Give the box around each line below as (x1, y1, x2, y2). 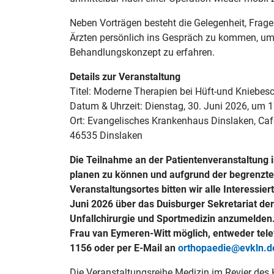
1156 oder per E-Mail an (70, 242, 178, 254)
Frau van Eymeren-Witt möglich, (70, 228, 213, 239)
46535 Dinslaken (70, 130, 143, 141)
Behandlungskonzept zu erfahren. (70, 46, 215, 58)
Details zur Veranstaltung (70, 71, 180, 83)
